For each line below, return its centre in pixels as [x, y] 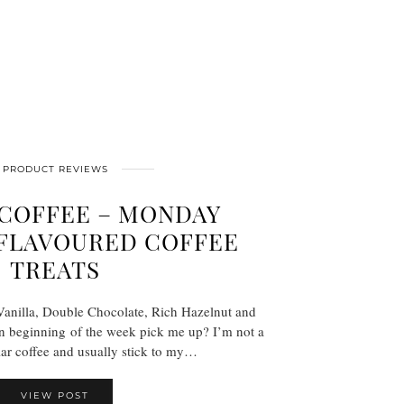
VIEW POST [55, 395]
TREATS [55, 269]
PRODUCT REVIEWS [55, 169]
